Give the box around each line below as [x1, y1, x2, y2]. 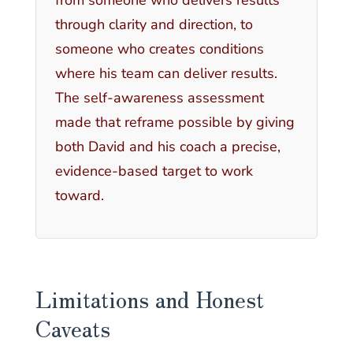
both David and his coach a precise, [54, 136, 281, 156]
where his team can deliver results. [54, 63, 277, 83]
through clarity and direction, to [54, 14, 253, 34]
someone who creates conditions [54, 39, 264, 58]
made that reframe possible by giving [54, 112, 295, 132]
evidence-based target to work [54, 161, 253, 180]
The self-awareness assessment [54, 87, 264, 107]
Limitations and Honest [35, 282, 264, 315]
